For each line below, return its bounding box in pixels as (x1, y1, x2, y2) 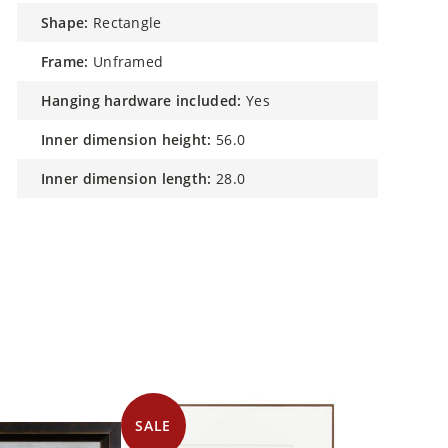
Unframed (92, 52, 164, 71)
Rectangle (92, 13, 162, 32)
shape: (49, 13, 89, 32)
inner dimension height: (45, 130, 212, 149)
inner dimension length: (45, 169, 212, 188)
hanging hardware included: (52, 91, 242, 110)
